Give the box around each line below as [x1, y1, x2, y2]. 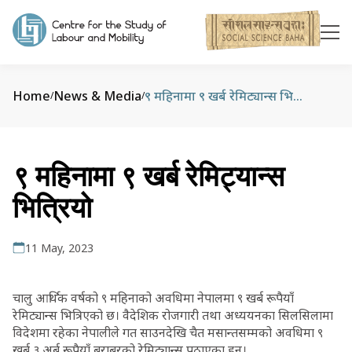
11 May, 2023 [25, 240, 93, 255]
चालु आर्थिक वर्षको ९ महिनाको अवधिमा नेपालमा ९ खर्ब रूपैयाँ [13, 289, 294, 306]
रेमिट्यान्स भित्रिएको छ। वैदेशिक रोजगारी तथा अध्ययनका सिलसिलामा [13, 306, 333, 324]
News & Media [53, 87, 141, 104]
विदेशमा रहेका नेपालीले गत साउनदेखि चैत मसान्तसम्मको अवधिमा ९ [13, 324, 323, 341]
